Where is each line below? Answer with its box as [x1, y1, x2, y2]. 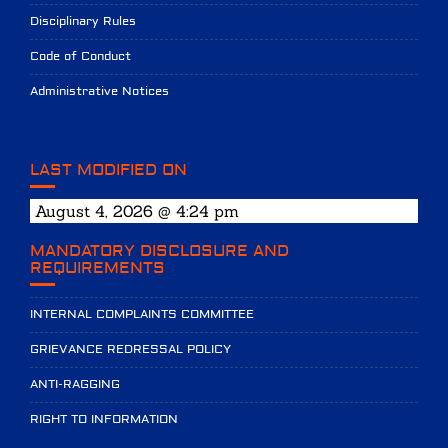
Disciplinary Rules [30, 13, 136, 29]
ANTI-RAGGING [30, 376, 120, 392]
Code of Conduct [30, 48, 131, 64]
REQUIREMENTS [30, 257, 165, 278]
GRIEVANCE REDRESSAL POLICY [30, 341, 231, 357]
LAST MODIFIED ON [30, 159, 187, 180]
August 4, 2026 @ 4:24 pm [35, 200, 239, 221]
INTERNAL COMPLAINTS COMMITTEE [30, 306, 254, 322]
